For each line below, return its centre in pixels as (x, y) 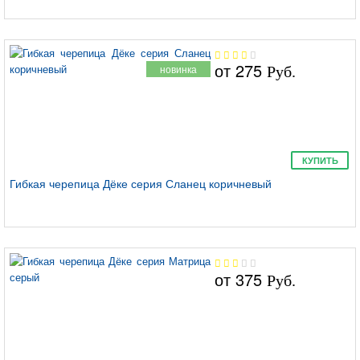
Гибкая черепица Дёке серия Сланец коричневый (141, 184)
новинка (179, 68)
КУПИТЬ (320, 161)
